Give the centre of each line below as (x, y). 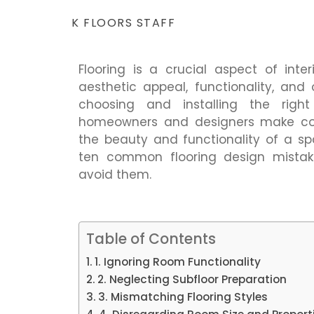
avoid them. (115, 175)
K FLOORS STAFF (123, 23)
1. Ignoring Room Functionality (178, 261)
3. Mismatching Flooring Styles (183, 296)
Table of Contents (151, 239)
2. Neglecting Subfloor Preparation (192, 279)
